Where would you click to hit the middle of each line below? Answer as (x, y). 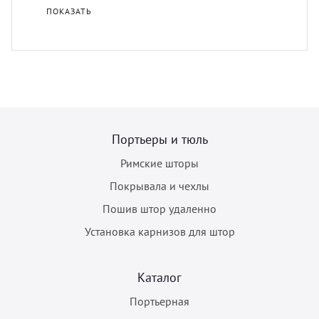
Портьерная (159, 301)
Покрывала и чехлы (159, 185)
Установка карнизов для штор (159, 231)
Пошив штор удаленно (159, 208)
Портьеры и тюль (159, 139)
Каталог (159, 277)
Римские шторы (159, 163)
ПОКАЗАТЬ (69, 11)
